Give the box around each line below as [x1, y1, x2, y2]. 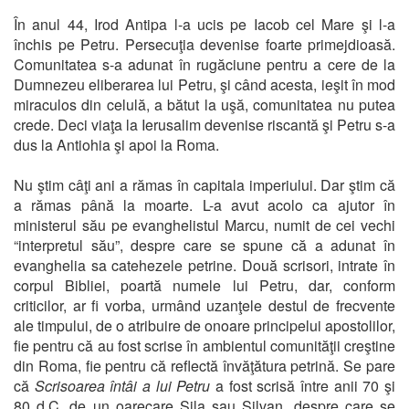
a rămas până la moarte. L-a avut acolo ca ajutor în [14, 194, 395, 215]
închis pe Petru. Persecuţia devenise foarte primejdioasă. [14, 33, 395, 55]
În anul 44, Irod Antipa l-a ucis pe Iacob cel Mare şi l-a [14, 13, 395, 35]
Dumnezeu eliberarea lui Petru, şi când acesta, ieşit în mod [14, 73, 395, 95]
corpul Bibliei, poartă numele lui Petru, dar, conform [14, 274, 395, 296]
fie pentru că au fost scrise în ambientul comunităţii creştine [14, 334, 395, 356]
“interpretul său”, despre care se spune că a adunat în [14, 234, 395, 256]
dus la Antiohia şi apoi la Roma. [14, 133, 219, 155]
